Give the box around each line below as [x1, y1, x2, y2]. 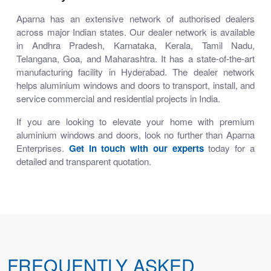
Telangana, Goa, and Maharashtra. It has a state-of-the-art [16, 52, 255, 65]
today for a [203, 142, 255, 154]
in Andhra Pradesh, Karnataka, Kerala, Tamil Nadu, [16, 39, 255, 51]
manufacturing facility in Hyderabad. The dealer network [16, 65, 255, 78]
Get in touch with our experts [68, 142, 204, 155]
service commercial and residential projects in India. [16, 92, 220, 105]
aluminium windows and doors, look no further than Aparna [16, 128, 255, 141]
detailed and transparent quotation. [16, 155, 151, 168]
